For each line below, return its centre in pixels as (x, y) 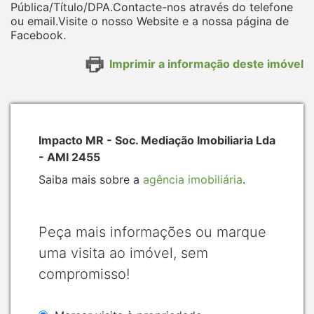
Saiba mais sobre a (91, 180)
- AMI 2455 (69, 157)
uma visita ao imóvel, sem (123, 253)
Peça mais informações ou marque (152, 232)
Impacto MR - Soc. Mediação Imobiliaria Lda (157, 141)
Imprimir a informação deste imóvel (206, 63)
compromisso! (84, 274)
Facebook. (38, 35)
